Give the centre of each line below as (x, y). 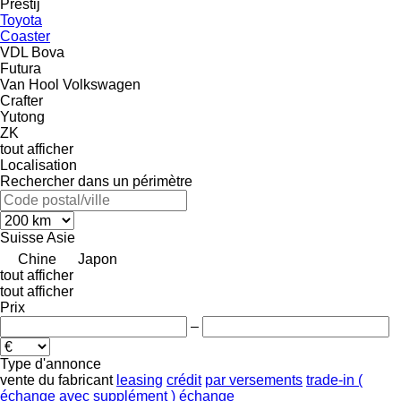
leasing (140, 380)
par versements (254, 380)
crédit (184, 380)
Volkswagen (102, 84)
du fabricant (76, 380)
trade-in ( (334, 380)
